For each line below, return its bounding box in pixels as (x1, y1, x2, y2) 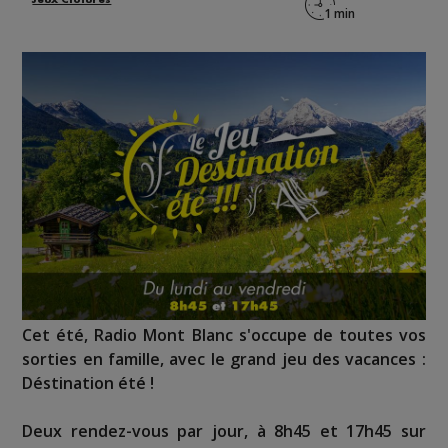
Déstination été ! (22, 372, 155, 395)
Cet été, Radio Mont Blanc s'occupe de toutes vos (22, 324, 426, 347)
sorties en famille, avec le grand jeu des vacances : (22, 348, 426, 371)
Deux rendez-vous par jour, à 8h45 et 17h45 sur (22, 420, 426, 443)
